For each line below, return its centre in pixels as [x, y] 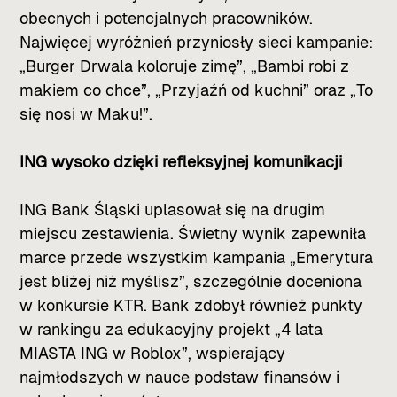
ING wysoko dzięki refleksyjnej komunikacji [181, 161]
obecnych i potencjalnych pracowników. [167, 18]
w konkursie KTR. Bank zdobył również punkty [191, 305]
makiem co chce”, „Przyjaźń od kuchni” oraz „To [197, 90]
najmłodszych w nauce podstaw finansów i [180, 377]
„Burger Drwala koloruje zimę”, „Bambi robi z [185, 66]
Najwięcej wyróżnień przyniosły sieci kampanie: [197, 42]
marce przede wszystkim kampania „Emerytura [197, 257]
